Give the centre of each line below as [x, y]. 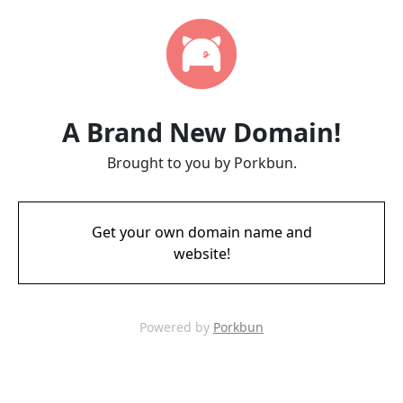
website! [201, 254]
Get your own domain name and [201, 232]
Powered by [176, 327]
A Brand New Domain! [201, 132]
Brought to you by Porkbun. [201, 163]
